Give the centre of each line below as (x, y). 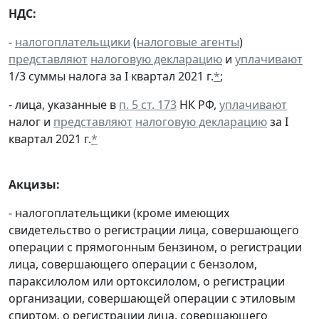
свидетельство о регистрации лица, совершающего (154, 230)
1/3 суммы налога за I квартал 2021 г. (111, 77)
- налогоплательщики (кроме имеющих (119, 213)
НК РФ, (198, 105)
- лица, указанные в (64, 105)
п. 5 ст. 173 (148, 105)
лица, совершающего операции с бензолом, (133, 265)
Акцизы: (34, 185)
